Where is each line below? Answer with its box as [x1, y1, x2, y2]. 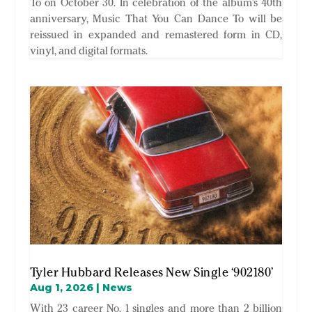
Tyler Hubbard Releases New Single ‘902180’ [29, 265, 274, 281]
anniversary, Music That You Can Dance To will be [29, 12, 283, 26]
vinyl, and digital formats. [29, 44, 148, 58]
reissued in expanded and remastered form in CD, [29, 28, 283, 42]
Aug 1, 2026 [29, 281, 93, 295]
